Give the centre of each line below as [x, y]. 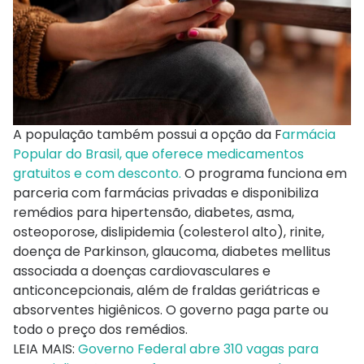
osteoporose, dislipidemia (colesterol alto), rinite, [169, 232]
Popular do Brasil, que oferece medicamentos [158, 154]
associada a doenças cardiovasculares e [142, 271]
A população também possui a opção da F [147, 134]
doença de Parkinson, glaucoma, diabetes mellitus [172, 251]
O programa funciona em [266, 173]
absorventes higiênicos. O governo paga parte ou [171, 310]
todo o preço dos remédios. [100, 329]
